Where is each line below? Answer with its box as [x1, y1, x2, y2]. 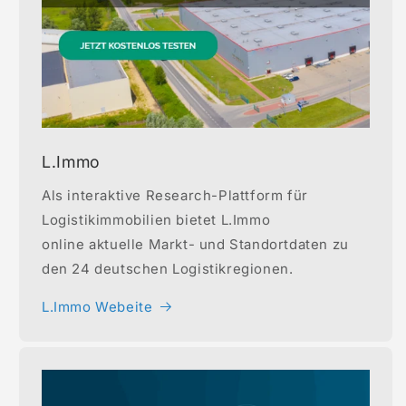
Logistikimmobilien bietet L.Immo [42, 210, 271, 228]
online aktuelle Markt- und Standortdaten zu [42, 235, 349, 253]
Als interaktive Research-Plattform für [42, 186, 308, 204]
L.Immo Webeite [42, 297, 153, 315]
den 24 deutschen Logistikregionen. [42, 259, 294, 277]
